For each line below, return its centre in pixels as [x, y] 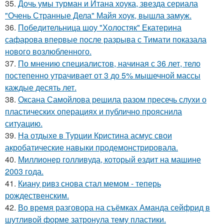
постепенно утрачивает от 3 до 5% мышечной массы [103, 75]
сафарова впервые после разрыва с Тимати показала [106, 39]
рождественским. [37, 195]
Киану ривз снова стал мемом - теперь [89, 183]
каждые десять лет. [41, 87]
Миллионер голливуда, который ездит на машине [109, 159]
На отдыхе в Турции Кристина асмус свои [95, 135]
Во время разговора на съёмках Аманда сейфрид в [114, 207]
